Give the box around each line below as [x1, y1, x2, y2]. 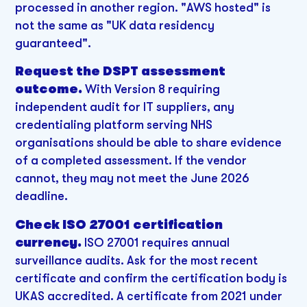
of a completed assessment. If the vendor [15, 153, 247, 168]
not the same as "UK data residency [15, 18, 215, 32]
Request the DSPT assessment [15, 64, 226, 79]
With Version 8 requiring [82, 82, 221, 97]
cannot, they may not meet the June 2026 [15, 171, 250, 186]
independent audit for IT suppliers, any [15, 100, 235, 114]
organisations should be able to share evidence [15, 136, 282, 150]
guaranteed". [15, 36, 92, 50]
